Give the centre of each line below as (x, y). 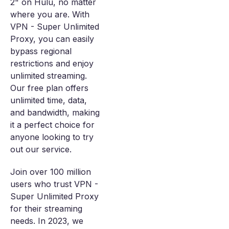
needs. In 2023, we (47, 221)
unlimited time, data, (49, 100)
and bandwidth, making (55, 113)
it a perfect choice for (52, 125)
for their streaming (46, 209)
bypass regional (41, 51)
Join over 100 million (51, 172)
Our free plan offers (49, 88)
